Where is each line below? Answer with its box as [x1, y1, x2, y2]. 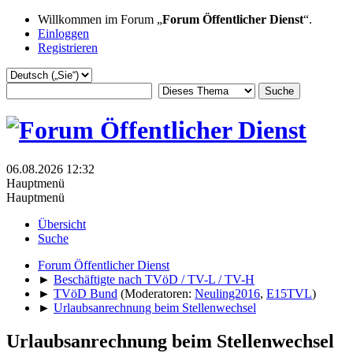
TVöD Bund [54, 286, 117, 300]
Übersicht [38, 217, 86, 231]
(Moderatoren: [121, 286, 195, 300]
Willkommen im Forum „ [38, 13, 162, 26]
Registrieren [38, 41, 98, 54]
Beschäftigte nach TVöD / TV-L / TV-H [54, 272, 255, 286]
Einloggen [38, 27, 89, 40]
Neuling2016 [195, 286, 260, 300]
